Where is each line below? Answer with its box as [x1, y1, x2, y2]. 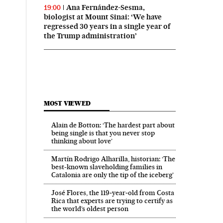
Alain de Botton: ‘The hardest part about [51, 121, 175, 129]
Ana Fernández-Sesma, [66, 3, 145, 12]
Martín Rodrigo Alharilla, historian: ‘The [51, 155, 175, 163]
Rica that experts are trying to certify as [51, 197, 173, 205]
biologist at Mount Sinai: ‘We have [43, 12, 162, 22]
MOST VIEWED [43, 100, 91, 108]
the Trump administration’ [43, 31, 137, 41]
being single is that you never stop [51, 129, 155, 137]
